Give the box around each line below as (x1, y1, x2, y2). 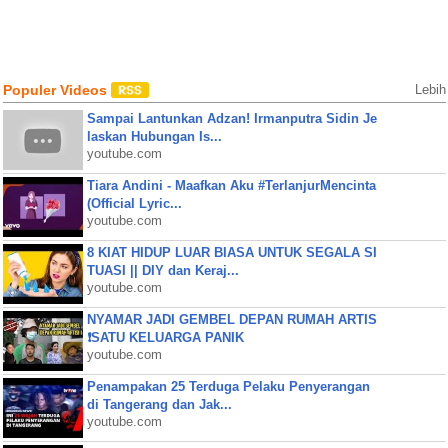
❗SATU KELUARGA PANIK (86, 330, 244, 345)
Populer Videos (2, 82, 111, 98)
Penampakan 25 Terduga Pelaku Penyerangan (86, 379, 370, 394)
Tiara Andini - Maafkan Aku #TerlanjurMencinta (86, 178, 376, 193)
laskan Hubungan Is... (86, 129, 222, 144)
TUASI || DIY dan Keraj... (86, 263, 239, 278)
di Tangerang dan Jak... (86, 397, 232, 412)
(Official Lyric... (86, 196, 182, 211)
